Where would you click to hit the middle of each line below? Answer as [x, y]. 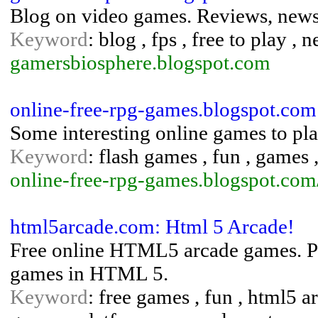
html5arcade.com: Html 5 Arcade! [152, 226]
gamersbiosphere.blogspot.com [140, 62]
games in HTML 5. [89, 273]
